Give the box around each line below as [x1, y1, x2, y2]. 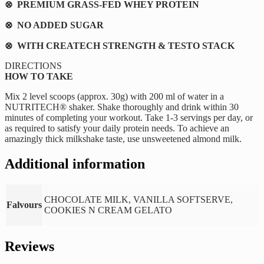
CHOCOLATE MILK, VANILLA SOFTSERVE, [44, 194, 233, 205]
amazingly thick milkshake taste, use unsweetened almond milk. [5, 133, 242, 144]
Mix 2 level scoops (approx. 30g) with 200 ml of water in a [5, 91, 224, 101]
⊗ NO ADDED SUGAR [5, 19, 104, 30]
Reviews [5, 239, 54, 255]
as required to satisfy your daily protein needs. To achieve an [5, 123, 229, 133]
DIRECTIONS [5, 60, 62, 71]
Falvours [6, 200, 42, 210]
